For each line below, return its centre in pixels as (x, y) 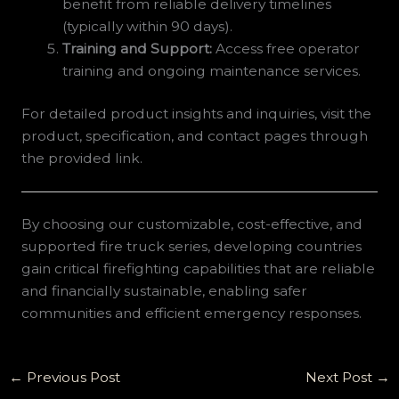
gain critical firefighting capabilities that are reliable (198, 269)
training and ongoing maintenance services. (212, 70)
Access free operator (286, 48)
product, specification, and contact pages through (194, 136)
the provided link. (81, 159)
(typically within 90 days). (148, 26)
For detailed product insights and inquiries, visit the (196, 114)
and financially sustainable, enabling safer (164, 291)
